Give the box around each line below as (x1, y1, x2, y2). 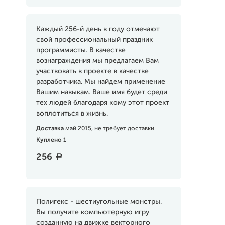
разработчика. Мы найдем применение (36, 78, 165, 85)
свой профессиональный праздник (36, 36, 153, 43)
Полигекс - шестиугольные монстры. (36, 198, 162, 205)
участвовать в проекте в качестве (36, 68, 149, 75)
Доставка (36, 126, 65, 132)
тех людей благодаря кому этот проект (36, 99, 169, 106)
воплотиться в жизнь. (36, 110, 108, 117)
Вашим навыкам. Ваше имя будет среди (36, 89, 167, 96)
